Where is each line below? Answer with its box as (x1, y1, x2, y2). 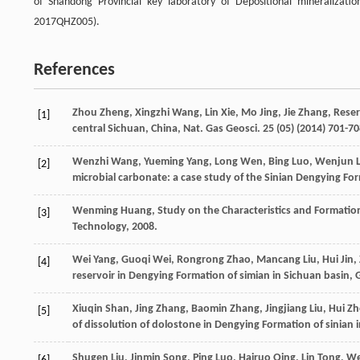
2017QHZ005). (34, 15, 100, 28)
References (34, 60, 115, 80)
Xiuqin (72, 302, 103, 315)
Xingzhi (135, 106, 170, 119)
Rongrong (177, 253, 224, 266)
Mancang (256, 253, 301, 266)
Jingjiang (265, 302, 307, 315)
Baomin (191, 302, 227, 315)
